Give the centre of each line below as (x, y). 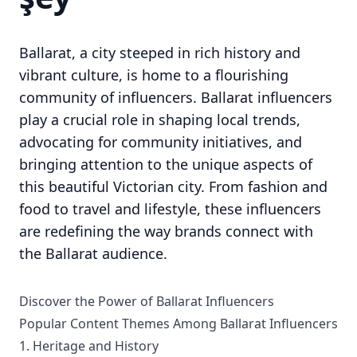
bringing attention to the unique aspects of (166, 164)
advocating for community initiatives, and (161, 142)
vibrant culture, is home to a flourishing (154, 75)
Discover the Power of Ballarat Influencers (147, 301)
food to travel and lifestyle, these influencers (170, 209)
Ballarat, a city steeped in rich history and (160, 53)
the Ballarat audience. (93, 253)
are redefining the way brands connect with (166, 231)
